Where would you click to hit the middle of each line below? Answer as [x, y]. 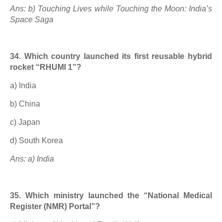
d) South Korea [36, 140]
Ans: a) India [32, 159]
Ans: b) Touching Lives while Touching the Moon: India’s [111, 9]
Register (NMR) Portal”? [55, 206]
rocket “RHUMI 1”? [46, 67]
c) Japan [25, 122]
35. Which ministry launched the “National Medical [111, 195]
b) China [25, 104]
